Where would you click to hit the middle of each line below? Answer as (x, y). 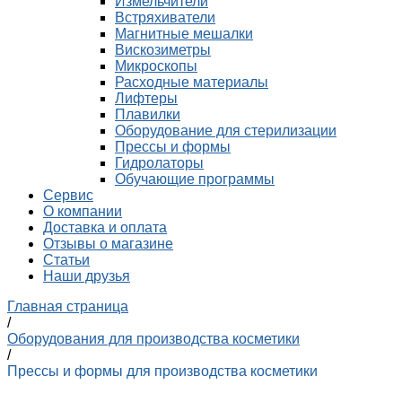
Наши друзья (87, 276)
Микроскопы (156, 66)
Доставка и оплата (105, 227)
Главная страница (68, 306)
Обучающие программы (195, 179)
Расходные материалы (192, 82)
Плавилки (148, 114)
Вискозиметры (163, 50)
